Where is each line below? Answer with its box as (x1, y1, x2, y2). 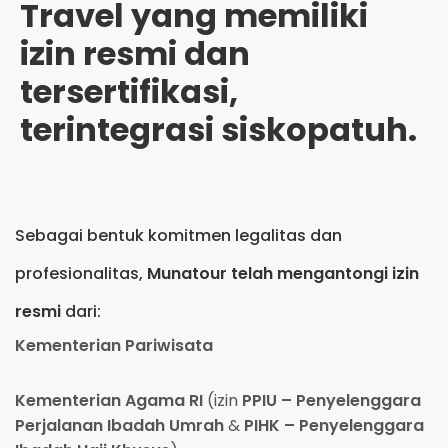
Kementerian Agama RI (15, 389, 203, 412)
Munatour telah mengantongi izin (147, 262, 419, 285)
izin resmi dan (20, 31, 250, 76)
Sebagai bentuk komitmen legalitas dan (15, 224, 342, 247)
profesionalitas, (15, 262, 147, 285)
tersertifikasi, (20, 69, 238, 114)
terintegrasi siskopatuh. (20, 107, 417, 152)
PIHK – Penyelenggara (244, 414, 424, 437)
